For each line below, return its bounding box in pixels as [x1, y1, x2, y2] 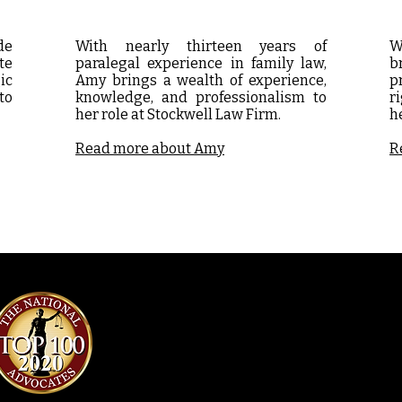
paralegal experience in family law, [75, 55, 327, 72]
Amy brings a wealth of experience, [75, 72, 327, 89]
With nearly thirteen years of [75, 38, 327, 55]
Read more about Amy [75, 140, 224, 157]
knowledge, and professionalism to [75, 89, 327, 106]
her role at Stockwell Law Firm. [75, 106, 281, 123]
